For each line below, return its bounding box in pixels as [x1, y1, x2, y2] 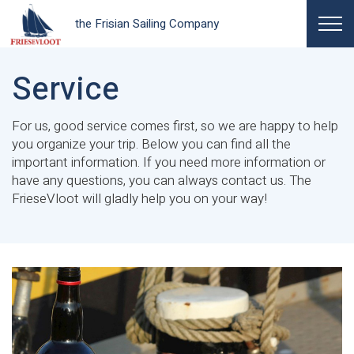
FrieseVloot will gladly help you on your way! [12, 189, 267, 209]
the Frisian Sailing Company [75, 15, 219, 32]
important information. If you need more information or [12, 153, 326, 172]
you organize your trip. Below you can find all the [12, 134, 291, 154]
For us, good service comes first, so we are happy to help [12, 116, 338, 136]
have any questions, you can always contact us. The [12, 171, 311, 190]
